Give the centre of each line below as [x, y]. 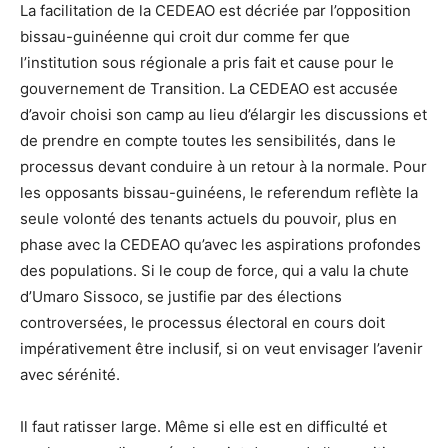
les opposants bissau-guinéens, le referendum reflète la [219, 193]
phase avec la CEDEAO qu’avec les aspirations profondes [220, 245]
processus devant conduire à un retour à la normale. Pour [223, 167]
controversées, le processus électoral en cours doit [202, 323]
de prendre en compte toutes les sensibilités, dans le [208, 141]
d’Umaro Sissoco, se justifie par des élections [181, 297]
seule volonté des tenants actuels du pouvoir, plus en [208, 219]
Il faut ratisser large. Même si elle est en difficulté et [203, 427]
